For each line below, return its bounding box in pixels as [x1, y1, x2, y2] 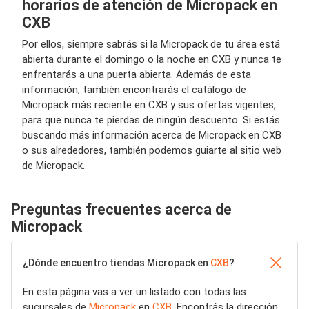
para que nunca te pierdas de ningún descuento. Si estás [22, 114, 280, 126]
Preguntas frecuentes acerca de [11, 201, 232, 218]
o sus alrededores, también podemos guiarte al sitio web [22, 144, 281, 157]
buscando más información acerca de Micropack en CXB [22, 129, 281, 141]
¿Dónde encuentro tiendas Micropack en [23, 257, 210, 268]
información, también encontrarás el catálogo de [22, 83, 246, 96]
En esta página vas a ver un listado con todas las [23, 286, 246, 298]
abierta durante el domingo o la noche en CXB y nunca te [22, 53, 281, 66]
